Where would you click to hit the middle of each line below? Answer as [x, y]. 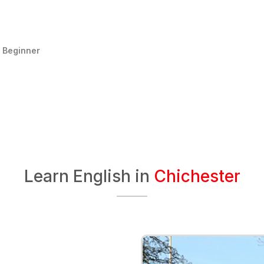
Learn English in [89, 176]
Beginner [22, 50]
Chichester [197, 176]
